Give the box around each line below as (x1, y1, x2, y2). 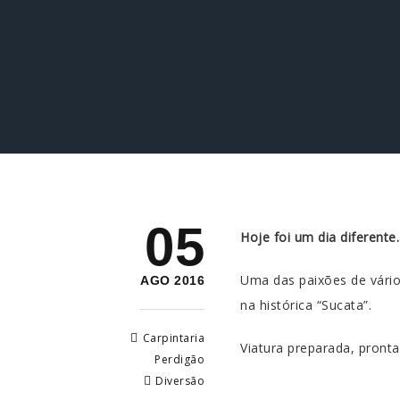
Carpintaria (142, 330, 204, 346)
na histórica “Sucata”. (240, 296, 371, 313)
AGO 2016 (140, 273, 204, 287)
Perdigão (154, 352, 204, 367)
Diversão (155, 373, 204, 388)
